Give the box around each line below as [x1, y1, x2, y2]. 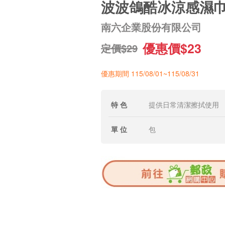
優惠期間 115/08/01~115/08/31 [101, 68, 199, 78]
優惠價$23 [143, 39, 201, 57]
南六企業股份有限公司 [101, 20, 201, 34]
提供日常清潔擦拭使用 [149, 99, 219, 109]
